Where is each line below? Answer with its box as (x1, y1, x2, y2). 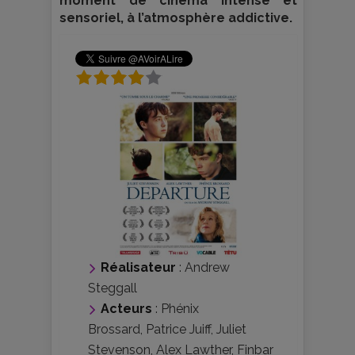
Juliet (216, 322, 246, 338)
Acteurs (101, 301, 152, 317)
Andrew (185, 260, 230, 276)
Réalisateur (101, 260, 176, 276)
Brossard (88, 322, 140, 338)
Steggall (88, 281, 137, 296)
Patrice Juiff (146, 322, 211, 338)
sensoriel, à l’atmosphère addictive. (59, 10, 292, 25)
